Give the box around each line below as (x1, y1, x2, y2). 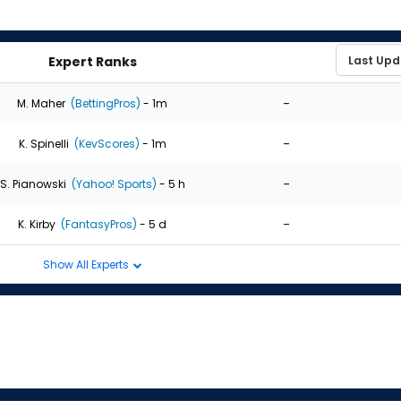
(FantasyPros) (58, 216, 137, 232)
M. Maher (17, 95, 65, 111)
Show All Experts (42, 256, 132, 272)
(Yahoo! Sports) (68, 175, 157, 192)
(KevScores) (71, 135, 140, 151)
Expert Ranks (47, 53, 137, 71)
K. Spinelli (18, 135, 69, 151)
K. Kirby (18, 216, 55, 232)
